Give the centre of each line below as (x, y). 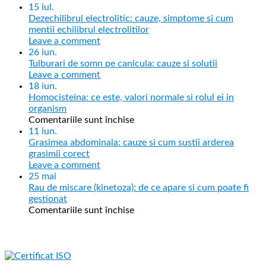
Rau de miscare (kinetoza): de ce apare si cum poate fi (139, 187)
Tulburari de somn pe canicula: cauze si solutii (123, 63)
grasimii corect (59, 153)
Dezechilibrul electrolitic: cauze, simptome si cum (131, 18)
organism (47, 108)
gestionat (48, 199)
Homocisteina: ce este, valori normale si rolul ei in (131, 97)
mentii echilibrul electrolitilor (89, 29)
